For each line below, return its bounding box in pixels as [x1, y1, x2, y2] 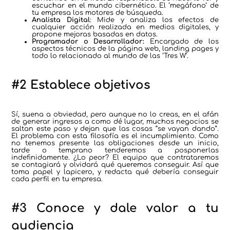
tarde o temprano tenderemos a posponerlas [11, 147, 219, 155]
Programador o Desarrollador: [32, 38, 145, 46]
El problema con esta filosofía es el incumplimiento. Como [11, 132, 219, 140]
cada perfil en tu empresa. [11, 176, 103, 183]
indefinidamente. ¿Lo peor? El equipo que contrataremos [11, 154, 219, 162]
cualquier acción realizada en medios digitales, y [32, 24, 219, 31]
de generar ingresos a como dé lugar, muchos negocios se [11, 118, 219, 126]
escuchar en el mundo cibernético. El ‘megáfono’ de [32, 2, 219, 10]
